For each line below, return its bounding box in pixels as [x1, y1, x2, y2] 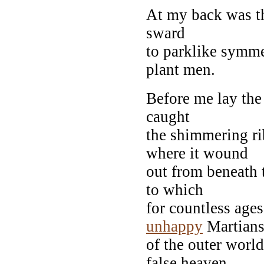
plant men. [146, 60, 215, 78]
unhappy [146, 217, 203, 235]
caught [146, 107, 190, 126]
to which [146, 180, 203, 199]
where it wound [146, 144, 248, 162]
